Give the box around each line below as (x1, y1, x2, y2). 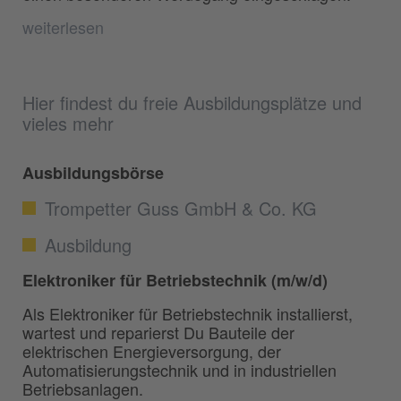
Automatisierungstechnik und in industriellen (22, 358, 337, 382)
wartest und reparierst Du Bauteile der (22, 320, 294, 345)
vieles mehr (22, 110, 114, 137)
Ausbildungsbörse (22, 161, 164, 185)
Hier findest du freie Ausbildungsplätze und (22, 90, 362, 116)
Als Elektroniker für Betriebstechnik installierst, (22, 302, 353, 326)
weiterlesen (22, 15, 104, 39)
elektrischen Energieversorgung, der (22, 339, 281, 363)
